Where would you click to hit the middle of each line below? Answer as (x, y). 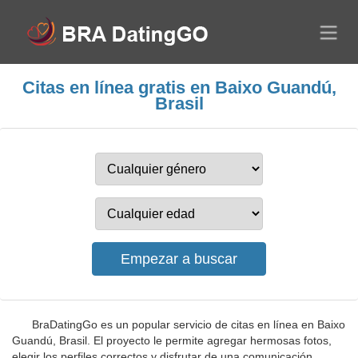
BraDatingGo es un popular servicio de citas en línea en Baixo (189, 324)
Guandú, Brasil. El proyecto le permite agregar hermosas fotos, (172, 340)
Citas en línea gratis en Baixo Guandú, (179, 88)
